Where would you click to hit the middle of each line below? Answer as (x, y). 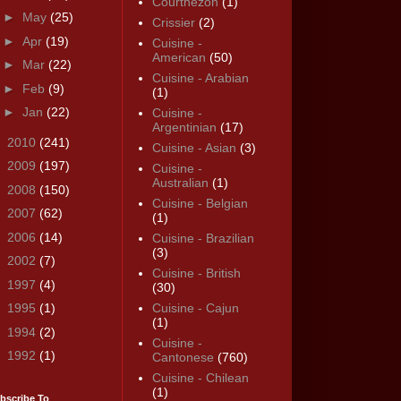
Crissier (173, 23)
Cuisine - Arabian (200, 78)
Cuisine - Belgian (200, 204)
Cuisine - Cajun (195, 308)
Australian (180, 183)
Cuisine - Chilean (200, 378)
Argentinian (184, 128)
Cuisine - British (196, 273)
